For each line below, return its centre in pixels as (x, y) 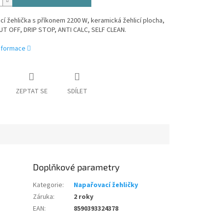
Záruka (43, 197)
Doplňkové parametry (77, 167)
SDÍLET (77, 92)
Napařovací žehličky (106, 185)
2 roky (84, 197)
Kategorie (48, 185)
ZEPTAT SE (31, 92)
